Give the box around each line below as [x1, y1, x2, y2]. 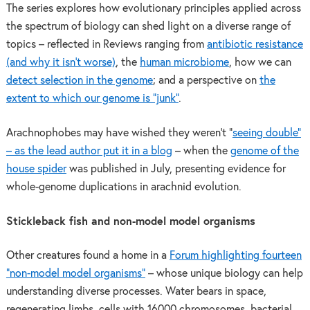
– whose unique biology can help [145, 268, 303, 280]
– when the [172, 145, 230, 156]
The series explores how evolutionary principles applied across [6, 3, 301, 15]
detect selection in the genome [6, 75, 153, 86]
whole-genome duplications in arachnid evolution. [6, 181, 241, 192]
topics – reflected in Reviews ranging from [6, 39, 207, 51]
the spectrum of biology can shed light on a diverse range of [6, 21, 291, 33]
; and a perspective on [152, 75, 259, 86]
